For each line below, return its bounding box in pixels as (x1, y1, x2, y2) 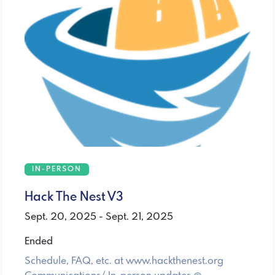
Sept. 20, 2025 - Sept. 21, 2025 (25, 211, 173, 222)
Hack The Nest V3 (25, 190, 123, 204)
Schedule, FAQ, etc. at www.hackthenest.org (25, 255, 223, 266)
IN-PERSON (32, 165, 82, 173)
